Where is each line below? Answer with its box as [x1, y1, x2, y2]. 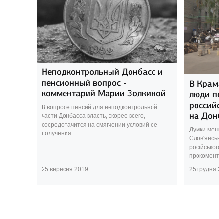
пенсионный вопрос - [41, 77, 127, 88]
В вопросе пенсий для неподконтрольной [41, 103, 157, 110]
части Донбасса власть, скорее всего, [41, 112, 145, 119]
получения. [41, 130, 73, 137]
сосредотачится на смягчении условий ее [41, 121, 157, 128]
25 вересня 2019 [41, 165, 88, 173]
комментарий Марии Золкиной [41, 88, 166, 99]
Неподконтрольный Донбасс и [41, 66, 163, 77]
